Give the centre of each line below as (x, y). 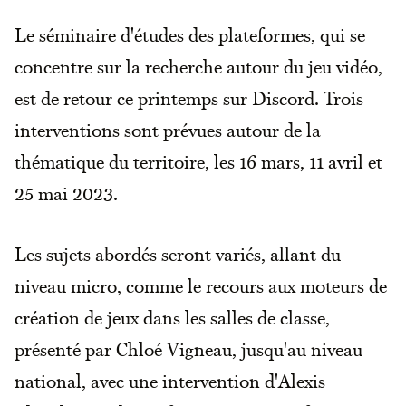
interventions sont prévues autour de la (168, 130)
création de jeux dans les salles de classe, (172, 318)
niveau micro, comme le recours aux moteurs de (201, 286)
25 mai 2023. (66, 193)
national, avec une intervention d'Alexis (170, 381)
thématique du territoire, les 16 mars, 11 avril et (198, 162)
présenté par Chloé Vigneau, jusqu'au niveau (188, 349)
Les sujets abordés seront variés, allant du (178, 254)
